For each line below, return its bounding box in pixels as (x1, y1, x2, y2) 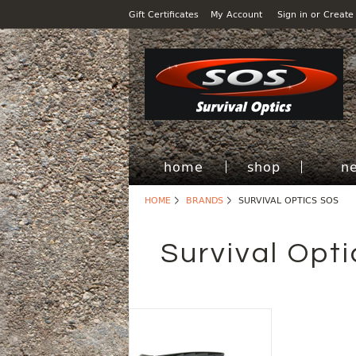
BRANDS (186, 193, 223, 207)
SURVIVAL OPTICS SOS (238, 193, 339, 207)
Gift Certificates (129, 7, 199, 21)
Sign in (277, 7, 308, 21)
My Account (211, 7, 262, 21)
